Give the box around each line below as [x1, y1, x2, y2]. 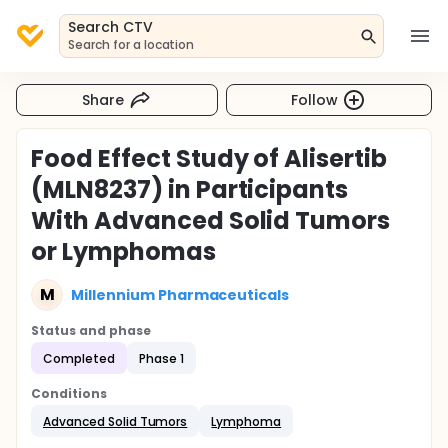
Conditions [31, 385, 107, 402]
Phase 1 [138, 349, 184, 367]
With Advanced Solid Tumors [31, 204, 391, 237]
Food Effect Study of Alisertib [31, 142, 388, 175]
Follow [291, 89, 339, 110]
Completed [43, 349, 115, 367]
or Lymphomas [31, 235, 216, 268]
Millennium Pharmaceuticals [71, 284, 290, 305]
